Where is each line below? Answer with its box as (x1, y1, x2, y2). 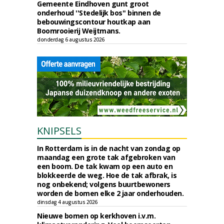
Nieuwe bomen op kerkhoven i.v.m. (37, 211, 155, 220)
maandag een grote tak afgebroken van (37, 152, 175, 162)
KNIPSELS (37, 124, 81, 137)
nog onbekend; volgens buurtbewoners (37, 179, 170, 189)
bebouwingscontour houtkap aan (37, 17, 150, 26)
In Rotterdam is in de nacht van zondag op (37, 143, 180, 153)
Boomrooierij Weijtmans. (37, 26, 120, 35)
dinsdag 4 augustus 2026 (37, 198, 97, 205)
